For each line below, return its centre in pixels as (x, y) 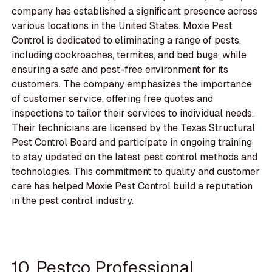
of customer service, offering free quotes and (113, 99)
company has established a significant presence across (135, 12)
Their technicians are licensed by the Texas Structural (134, 128)
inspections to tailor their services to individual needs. (133, 114)
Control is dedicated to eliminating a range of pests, (127, 41)
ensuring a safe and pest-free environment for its (120, 70)
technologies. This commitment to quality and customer (136, 172)
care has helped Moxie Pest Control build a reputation (132, 186)
